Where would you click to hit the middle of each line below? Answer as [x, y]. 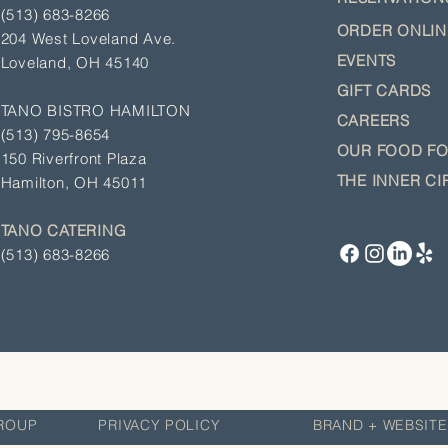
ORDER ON [379, 30]
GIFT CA [367, 90]
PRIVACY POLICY [159, 424]
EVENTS [366, 60]
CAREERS [373, 120]
